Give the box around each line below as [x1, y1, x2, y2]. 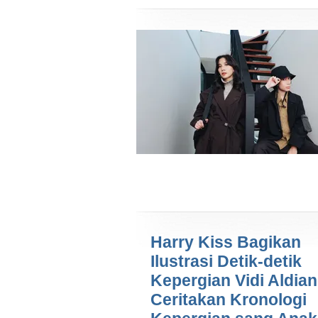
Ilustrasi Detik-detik [150, 252, 302, 271]
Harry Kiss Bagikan [150, 233, 301, 252]
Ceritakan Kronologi [150, 290, 307, 309]
